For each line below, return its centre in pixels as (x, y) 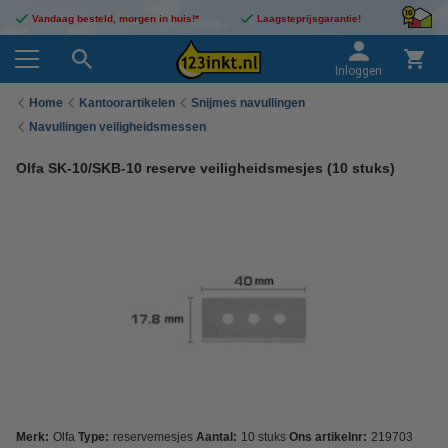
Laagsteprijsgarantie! (308, 18)
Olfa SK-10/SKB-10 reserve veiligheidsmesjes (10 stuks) (205, 168)
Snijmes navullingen (248, 102)
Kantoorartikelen (127, 102)
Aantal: (216, 437)
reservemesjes (153, 437)
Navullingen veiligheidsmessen (117, 126)
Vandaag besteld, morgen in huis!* (115, 18)
